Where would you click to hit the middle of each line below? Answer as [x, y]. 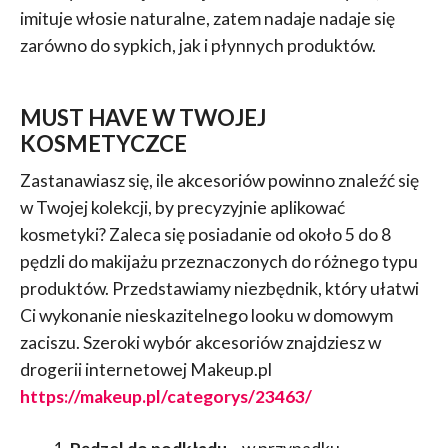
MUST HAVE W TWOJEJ [142, 117]
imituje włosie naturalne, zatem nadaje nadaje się [207, 18]
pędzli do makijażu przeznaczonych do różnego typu [218, 261]
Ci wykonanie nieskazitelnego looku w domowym [206, 315]
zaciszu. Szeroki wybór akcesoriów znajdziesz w [200, 342]
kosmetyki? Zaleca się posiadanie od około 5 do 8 [205, 234]
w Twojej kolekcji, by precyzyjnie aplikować [182, 207]
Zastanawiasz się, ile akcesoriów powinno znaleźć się [219, 180]
